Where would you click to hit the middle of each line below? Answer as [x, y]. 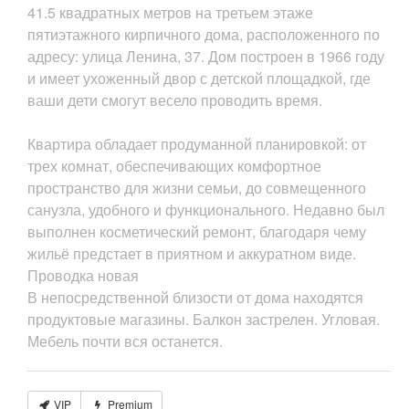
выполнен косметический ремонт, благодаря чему [197, 231]
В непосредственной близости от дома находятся [195, 297]
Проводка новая [83, 275]
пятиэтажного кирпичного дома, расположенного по [204, 34]
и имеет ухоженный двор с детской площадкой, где [199, 78]
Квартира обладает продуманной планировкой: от [197, 144]
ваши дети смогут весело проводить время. [175, 100]
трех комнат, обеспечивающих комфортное [174, 166]
